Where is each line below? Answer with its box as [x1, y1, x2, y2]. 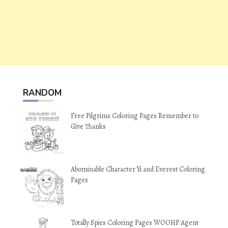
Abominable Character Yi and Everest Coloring [71, 164, 205, 174]
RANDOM [23, 87, 62, 99]
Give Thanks [71, 122, 106, 131]
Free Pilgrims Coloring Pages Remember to [71, 111, 198, 121]
